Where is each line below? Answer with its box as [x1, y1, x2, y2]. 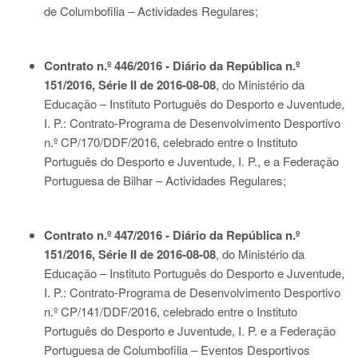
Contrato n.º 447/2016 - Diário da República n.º [44, 226, 300, 244]
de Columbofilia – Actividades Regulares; [44, 2, 258, 19]
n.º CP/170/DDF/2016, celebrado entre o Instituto [44, 133, 297, 150]
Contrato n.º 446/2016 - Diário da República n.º [44, 57, 300, 74]
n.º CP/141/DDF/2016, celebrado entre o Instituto [44, 303, 297, 320]
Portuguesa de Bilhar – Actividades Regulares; [44, 172, 286, 189]
